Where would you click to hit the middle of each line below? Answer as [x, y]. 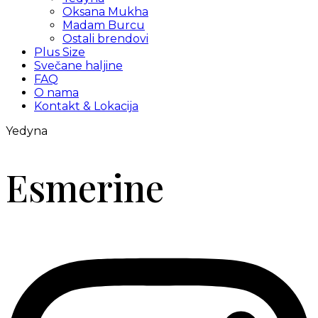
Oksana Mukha [105, 12]
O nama [56, 93]
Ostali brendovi [105, 39]
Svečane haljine [78, 66]
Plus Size [60, 52]
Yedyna [27, 131]
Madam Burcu [104, 25]
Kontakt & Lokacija [86, 106]
